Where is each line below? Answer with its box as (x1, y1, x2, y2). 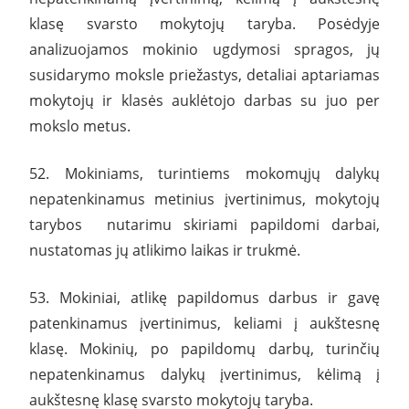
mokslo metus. (29, 115, 131, 136)
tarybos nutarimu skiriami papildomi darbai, (29, 214, 380, 235)
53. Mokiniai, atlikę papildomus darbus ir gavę (29, 287, 380, 308)
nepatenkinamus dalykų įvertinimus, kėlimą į (29, 363, 380, 384)
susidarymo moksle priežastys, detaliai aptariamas (29, 64, 380, 85)
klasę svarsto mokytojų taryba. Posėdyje (29, 13, 380, 34)
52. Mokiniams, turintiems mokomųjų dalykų (29, 163, 380, 184)
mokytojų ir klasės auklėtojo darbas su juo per (29, 89, 380, 110)
